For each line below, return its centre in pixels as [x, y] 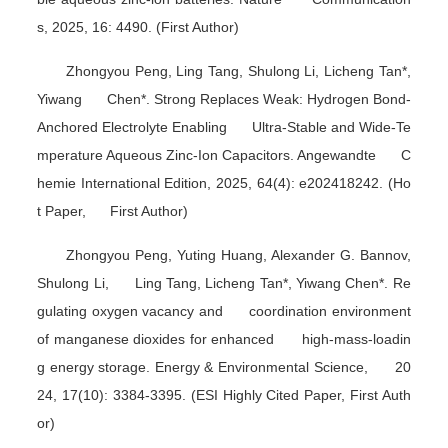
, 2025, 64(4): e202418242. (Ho [309, 182]
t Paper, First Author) [113, 210]
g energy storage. [96, 366]
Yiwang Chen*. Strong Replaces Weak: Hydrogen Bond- [224, 98]
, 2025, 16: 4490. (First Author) [142, 26]
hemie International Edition [122, 182]
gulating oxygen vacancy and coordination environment [224, 310]
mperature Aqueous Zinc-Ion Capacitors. [167, 154]
